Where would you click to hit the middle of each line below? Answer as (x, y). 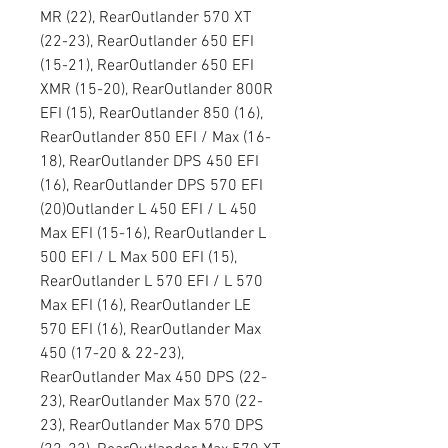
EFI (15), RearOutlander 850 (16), (151, 114)
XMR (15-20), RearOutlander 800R (156, 90)
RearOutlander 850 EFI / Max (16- (155, 138)
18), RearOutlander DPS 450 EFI (149, 162)
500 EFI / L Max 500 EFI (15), (138, 258)
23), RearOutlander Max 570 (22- (151, 402)
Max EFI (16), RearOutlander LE (145, 306)
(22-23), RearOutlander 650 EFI (147, 42)
